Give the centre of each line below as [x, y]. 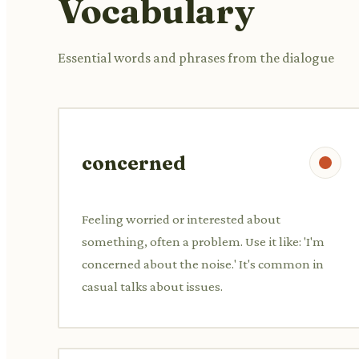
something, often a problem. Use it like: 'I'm [203, 241]
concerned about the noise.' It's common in [203, 264]
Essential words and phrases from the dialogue [196, 57]
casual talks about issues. [152, 286]
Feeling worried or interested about [181, 219]
